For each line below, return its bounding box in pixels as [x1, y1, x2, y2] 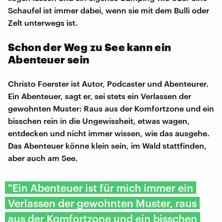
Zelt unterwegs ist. [8, 17, 78, 27]
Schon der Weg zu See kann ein [8, 40, 171, 53]
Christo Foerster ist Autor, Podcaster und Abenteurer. [8, 78, 209, 88]
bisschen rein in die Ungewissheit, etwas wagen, [8, 115, 190, 125]
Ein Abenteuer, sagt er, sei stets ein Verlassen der [8, 91, 191, 101]
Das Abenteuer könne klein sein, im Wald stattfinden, [8, 140, 207, 150]
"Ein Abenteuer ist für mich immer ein [8, 181, 193, 194]
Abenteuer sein [8, 53, 90, 65]
